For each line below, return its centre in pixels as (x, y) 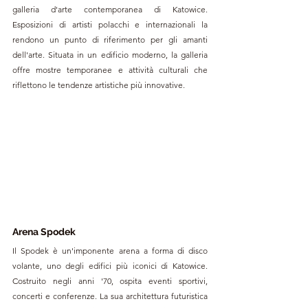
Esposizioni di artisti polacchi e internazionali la (110, 24)
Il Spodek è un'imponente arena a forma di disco (110, 251)
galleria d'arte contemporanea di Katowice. (110, 9)
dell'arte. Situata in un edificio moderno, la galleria (110, 54)
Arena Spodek (45, 232)
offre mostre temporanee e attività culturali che (110, 69)
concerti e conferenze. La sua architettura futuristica (110, 296)
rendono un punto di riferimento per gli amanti (110, 39)
